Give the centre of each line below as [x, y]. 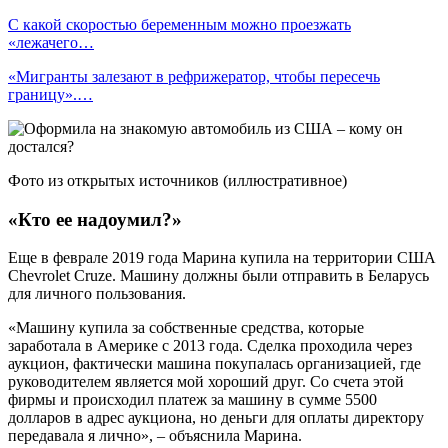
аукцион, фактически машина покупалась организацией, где [214, 364]
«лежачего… [51, 42]
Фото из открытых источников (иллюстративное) [177, 180]
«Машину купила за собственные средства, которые [186, 328]
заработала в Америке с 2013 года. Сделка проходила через [210, 346]
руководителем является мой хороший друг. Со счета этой [206, 382]
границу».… [50, 94]
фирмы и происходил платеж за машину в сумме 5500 [192, 400]
